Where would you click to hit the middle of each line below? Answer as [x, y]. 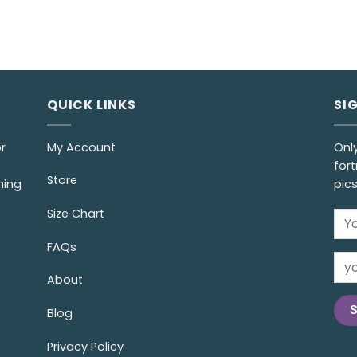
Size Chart [76, 213]
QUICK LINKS [92, 104]
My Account [81, 147]
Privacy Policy [85, 346]
